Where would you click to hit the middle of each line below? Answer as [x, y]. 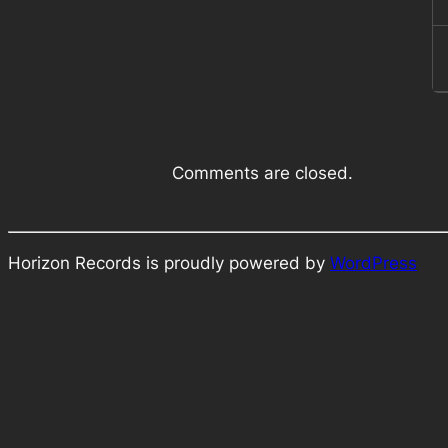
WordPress [373, 262]
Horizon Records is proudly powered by [169, 262]
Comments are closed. [262, 172]
